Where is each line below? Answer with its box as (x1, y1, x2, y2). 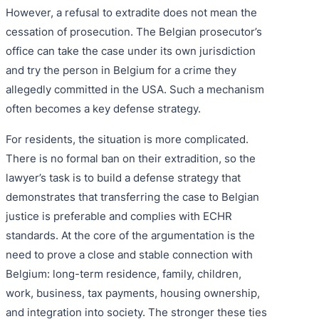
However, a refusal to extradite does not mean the (6, 5, 257, 19)
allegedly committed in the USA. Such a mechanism (6, 82, 264, 96)
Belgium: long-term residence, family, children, (6, 266, 241, 281)
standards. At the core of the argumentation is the (6, 228, 255, 242)
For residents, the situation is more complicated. (6, 132, 249, 146)
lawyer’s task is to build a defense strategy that (6, 170, 241, 184)
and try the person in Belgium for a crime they (6, 63, 236, 77)
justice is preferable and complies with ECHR (6, 209, 232, 223)
